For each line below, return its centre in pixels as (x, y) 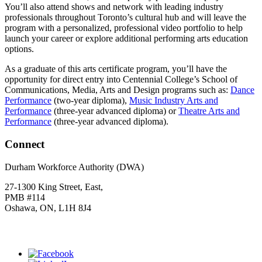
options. (19, 49)
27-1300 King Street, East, (54, 187)
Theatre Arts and (209, 111)
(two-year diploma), (90, 101)
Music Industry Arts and (174, 101)
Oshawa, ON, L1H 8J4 (48, 208)
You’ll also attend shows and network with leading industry (114, 7)
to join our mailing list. (101, 230)
